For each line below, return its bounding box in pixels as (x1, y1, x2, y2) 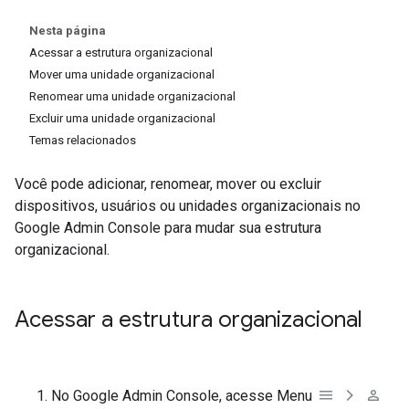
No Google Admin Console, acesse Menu (51, 387, 316, 404)
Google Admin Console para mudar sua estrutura (15, 219, 321, 236)
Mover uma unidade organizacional (29, 68, 215, 81)
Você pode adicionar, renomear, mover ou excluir (15, 175, 321, 193)
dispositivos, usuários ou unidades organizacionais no (15, 197, 361, 215)
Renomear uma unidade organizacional (29, 89, 236, 103)
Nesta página (29, 24, 106, 37)
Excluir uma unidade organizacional (29, 111, 215, 125)
